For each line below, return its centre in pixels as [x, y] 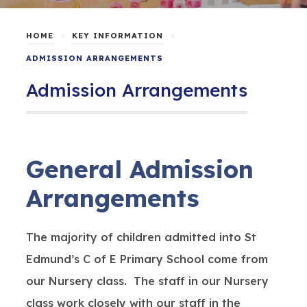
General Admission [139, 169]
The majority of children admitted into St [141, 237]
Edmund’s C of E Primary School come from [147, 259]
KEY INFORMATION [117, 36]
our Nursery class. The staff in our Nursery [147, 281]
